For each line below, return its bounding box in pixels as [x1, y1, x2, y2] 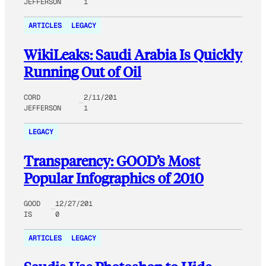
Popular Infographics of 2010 [24, 168, 204, 187]
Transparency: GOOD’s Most [24, 151, 200, 170]
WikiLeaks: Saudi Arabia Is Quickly [24, 45, 242, 64]
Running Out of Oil [24, 62, 141, 81]
